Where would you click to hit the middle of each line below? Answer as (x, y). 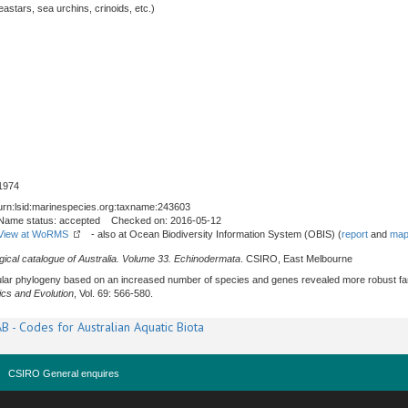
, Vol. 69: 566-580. (113, 293)
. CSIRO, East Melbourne (296, 259)
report (355, 234)
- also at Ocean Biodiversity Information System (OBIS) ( (211, 234)
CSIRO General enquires (64, 373)
